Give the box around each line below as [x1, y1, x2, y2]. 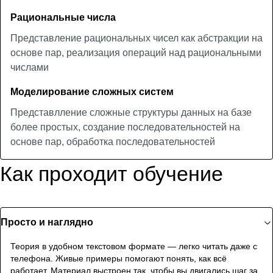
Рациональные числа [10, 12, 116, 23]
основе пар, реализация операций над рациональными [10, 48, 261, 58]
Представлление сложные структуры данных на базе [10, 107, 252, 118]
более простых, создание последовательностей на [10, 122, 240, 132]
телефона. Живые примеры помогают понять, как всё [10, 253, 227, 263]
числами [10, 62, 49, 73]
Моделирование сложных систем [10, 87, 174, 97]
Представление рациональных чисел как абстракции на [10, 33, 263, 43]
